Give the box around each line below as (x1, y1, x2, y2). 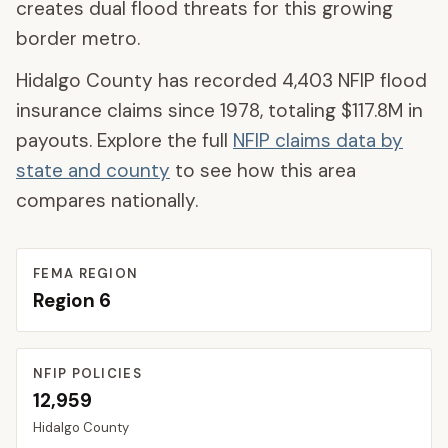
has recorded (153, 68, 282, 93)
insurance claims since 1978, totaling (16, 98, 341, 123)
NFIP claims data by (233, 128, 403, 153)
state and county (16, 158, 170, 183)
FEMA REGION (33, 265, 139, 282)
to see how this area (170, 158, 356, 183)
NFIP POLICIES (33, 365, 142, 382)
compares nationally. (16, 188, 198, 213)
